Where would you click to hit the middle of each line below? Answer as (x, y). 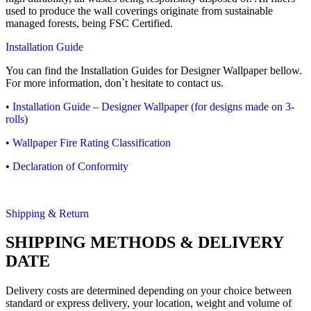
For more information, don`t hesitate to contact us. (115, 83)
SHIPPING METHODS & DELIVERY (144, 243)
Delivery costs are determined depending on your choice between (149, 291)
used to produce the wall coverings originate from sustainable (139, 10)
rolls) (17, 119)
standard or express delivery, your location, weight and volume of (149, 303)
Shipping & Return (47, 213)
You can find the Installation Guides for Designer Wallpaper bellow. (154, 70)
